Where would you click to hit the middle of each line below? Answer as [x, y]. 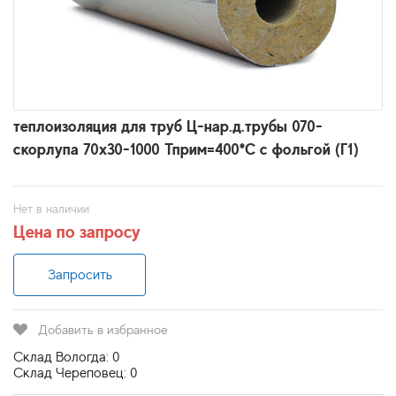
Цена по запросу [77, 232]
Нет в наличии [51, 209]
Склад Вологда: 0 [67, 357]
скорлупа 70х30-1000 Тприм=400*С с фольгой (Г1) [186, 149]
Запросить [80, 275]
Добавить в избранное [103, 329]
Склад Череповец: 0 [76, 373]
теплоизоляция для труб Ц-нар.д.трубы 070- [168, 126]
